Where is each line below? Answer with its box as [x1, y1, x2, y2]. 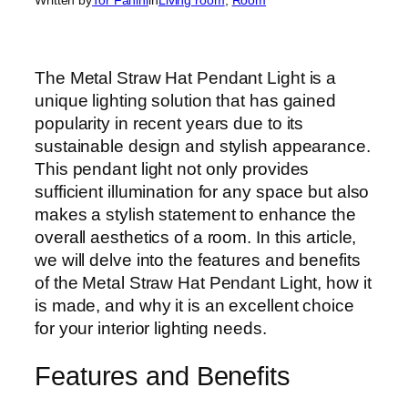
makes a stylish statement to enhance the [35, 205, 356, 225]
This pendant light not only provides [35, 159, 310, 179]
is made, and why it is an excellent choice [35, 296, 354, 316]
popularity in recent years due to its [35, 114, 304, 134]
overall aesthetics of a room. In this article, [35, 228, 357, 248]
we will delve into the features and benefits [35, 250, 361, 270]
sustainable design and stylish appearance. [35, 137, 371, 157]
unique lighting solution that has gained [35, 91, 336, 111]
